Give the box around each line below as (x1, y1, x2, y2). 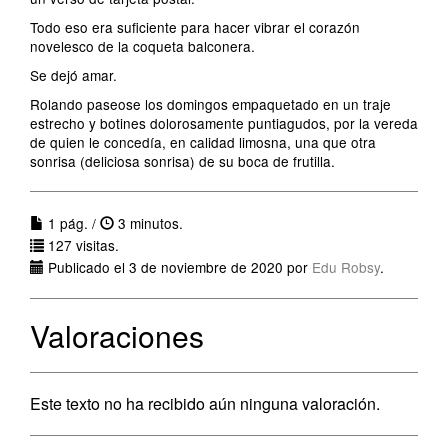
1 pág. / (44, 213, 100, 233)
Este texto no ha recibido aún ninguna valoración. (30, 392, 380, 415)
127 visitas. (44, 235, 119, 255)
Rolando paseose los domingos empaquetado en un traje (30, 94, 391, 114)
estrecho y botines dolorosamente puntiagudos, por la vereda (30, 113, 418, 133)
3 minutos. (114, 213, 183, 233)
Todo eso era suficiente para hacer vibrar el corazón (30, 17, 360, 37)
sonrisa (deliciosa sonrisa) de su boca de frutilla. (30, 151, 335, 171)
